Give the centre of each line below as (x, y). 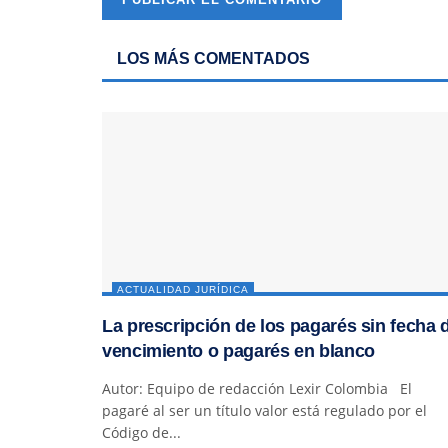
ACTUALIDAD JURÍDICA (183, 290)
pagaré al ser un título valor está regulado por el (264, 411)
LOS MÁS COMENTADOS (213, 59)
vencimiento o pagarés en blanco (238, 351)
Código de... (141, 433)
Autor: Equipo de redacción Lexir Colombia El (257, 389)
